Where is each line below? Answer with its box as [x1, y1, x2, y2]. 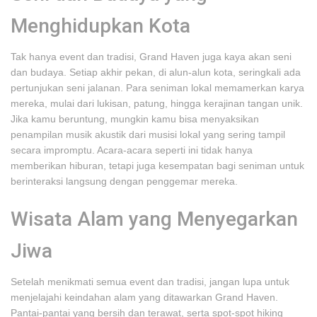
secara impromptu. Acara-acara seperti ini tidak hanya [11, 144, 253, 156]
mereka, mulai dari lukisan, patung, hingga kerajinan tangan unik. [11, 98, 303, 109]
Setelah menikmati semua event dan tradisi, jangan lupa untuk [11, 276, 289, 287]
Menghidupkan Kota [11, 14, 190, 38]
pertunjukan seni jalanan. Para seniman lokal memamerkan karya [11, 82, 304, 93]
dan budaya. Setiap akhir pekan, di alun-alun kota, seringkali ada [11, 67, 301, 78]
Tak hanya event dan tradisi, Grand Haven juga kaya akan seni [11, 51, 292, 62]
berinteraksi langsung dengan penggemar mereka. [11, 175, 238, 187]
